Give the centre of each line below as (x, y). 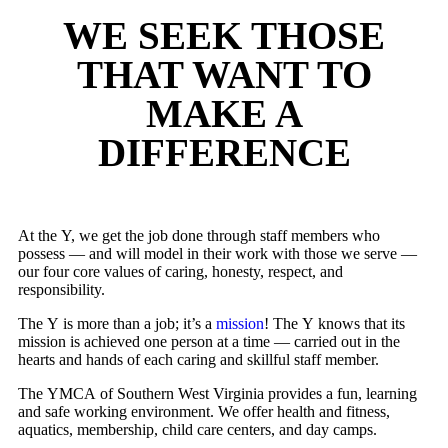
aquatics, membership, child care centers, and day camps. (197, 429)
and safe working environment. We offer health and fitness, (204, 411)
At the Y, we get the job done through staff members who (199, 235)
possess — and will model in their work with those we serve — (217, 253)
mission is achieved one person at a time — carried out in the (209, 341)
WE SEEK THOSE (224, 35)
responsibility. (61, 289)
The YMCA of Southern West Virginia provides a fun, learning (217, 393)
